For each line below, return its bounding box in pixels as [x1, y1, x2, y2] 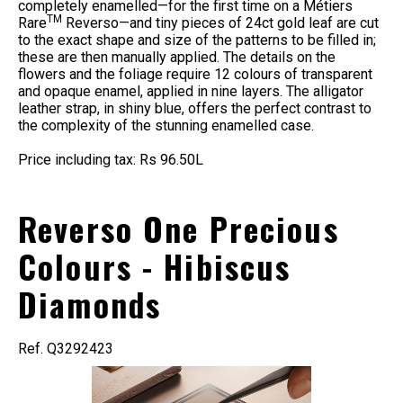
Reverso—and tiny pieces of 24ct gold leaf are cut [62, 13, 379, 31]
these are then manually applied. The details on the [18, 48, 336, 66]
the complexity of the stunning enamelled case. [18, 116, 314, 134]
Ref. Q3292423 [18, 340, 113, 358]
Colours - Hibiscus [18, 243, 291, 291]
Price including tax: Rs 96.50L [18, 150, 203, 168]
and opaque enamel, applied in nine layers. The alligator [18, 82, 363, 100]
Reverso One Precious [18, 205, 339, 253]
